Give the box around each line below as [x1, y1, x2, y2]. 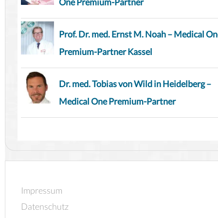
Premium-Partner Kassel [59, 46, 152, 57]
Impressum [21, 185, 62, 196]
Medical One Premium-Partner [59, 96, 176, 107]
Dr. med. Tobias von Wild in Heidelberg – [59, 78, 211, 90]
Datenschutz [21, 201, 69, 212]
